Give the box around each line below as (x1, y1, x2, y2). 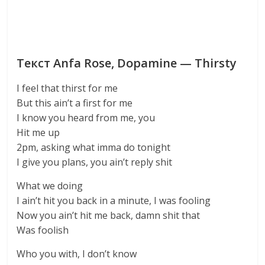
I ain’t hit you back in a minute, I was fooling (17, 194, 211, 207)
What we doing (17, 179, 83, 192)
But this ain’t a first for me (17, 96, 133, 109)
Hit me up (17, 126, 60, 139)
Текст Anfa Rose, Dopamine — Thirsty (17, 55, 237, 71)
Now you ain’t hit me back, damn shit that (17, 209, 201, 222)
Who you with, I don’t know (17, 247, 137, 260)
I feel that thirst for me (17, 82, 118, 95)
